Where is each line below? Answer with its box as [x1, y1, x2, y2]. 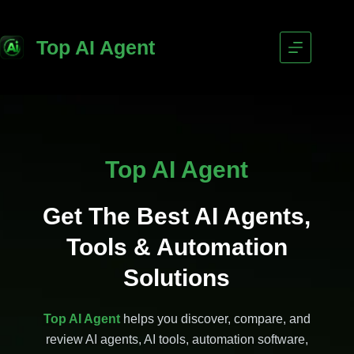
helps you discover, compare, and [122, 312, 311, 326]
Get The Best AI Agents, [43, 203, 311, 229]
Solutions [123, 265, 231, 291]
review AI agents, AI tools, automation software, [45, 333, 308, 346]
